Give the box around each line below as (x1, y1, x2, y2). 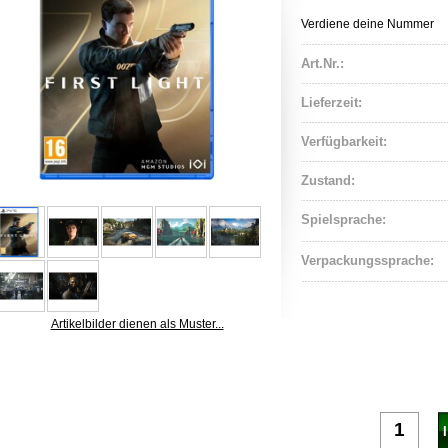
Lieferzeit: (301, 95, 362, 110)
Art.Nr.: (301, 56, 344, 71)
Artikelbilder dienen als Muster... (50, 317, 224, 331)
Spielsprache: (301, 212, 386, 227)
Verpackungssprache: (301, 253, 434, 268)
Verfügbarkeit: (301, 134, 387, 149)
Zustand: (301, 173, 355, 188)
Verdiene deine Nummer (301, 17, 434, 31)
